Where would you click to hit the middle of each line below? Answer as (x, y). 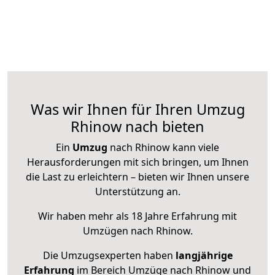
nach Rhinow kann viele (163, 148)
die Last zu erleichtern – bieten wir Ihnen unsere (137, 177)
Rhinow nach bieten (137, 127)
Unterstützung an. (137, 192)
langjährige (204, 256)
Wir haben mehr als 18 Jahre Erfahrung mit (137, 216)
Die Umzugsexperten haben (109, 256)
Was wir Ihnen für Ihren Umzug (137, 110)
